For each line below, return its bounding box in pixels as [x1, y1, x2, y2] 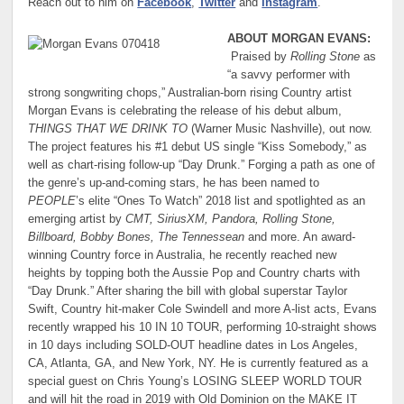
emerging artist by [28, 213, 126, 226]
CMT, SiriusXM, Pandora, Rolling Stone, [125, 213, 336, 226]
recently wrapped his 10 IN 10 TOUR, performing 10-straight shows [28, 321, 378, 335]
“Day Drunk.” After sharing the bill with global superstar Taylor [28, 285, 348, 298]
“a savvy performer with [226, 69, 350, 82]
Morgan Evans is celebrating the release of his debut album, [28, 105, 343, 118]
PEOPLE [28, 195, 77, 208]
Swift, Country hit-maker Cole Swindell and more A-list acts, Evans [28, 303, 378, 317]
